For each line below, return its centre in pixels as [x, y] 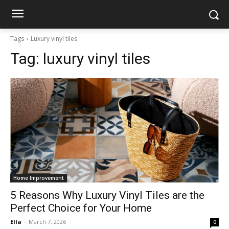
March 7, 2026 [47, 222]
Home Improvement [39, 178]
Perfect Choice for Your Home [81, 208]
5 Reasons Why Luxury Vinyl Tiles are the [107, 195]
